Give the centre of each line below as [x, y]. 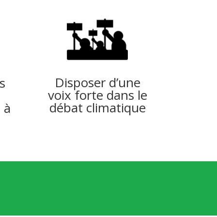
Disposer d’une [97, 82]
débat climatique [97, 107]
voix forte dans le [97, 95]
